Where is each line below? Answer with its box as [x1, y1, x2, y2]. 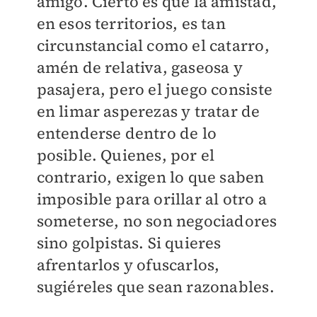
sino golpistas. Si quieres [36, 232, 221, 254]
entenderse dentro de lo [36, 122, 217, 144]
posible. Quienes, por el [36, 144, 215, 166]
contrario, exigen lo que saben [36, 166, 265, 188]
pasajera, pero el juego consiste [36, 79, 272, 100]
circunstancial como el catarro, [36, 35, 270, 57]
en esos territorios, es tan [36, 13, 226, 35]
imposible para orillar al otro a [36, 188, 267, 210]
